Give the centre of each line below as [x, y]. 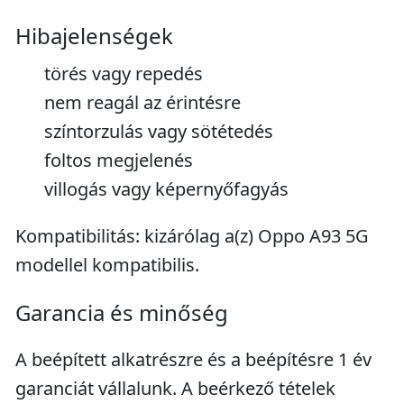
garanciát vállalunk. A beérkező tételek [175, 388]
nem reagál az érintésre [142, 102]
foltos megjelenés [119, 160]
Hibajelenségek [94, 36]
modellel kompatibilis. [107, 265]
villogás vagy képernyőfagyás [166, 189]
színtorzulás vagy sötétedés [159, 131]
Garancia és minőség [122, 312]
